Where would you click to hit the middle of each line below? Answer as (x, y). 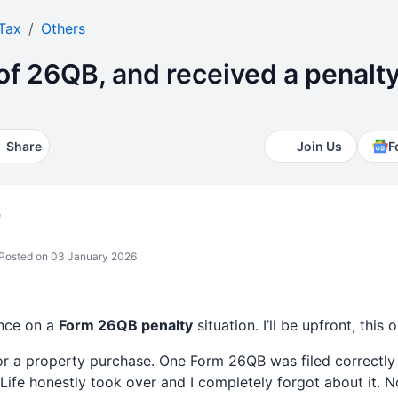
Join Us (320, 146)
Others (63, 28)
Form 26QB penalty (125, 325)
